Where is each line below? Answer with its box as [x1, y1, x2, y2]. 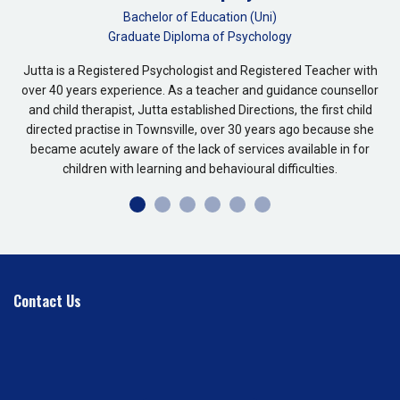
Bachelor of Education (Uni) [123, 10, 277, 25]
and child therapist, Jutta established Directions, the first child [28, 103, 372, 118]
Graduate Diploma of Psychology [108, 29, 292, 45]
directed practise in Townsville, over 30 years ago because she [26, 122, 374, 137]
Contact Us [13, 290, 81, 312]
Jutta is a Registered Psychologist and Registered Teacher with [22, 63, 378, 79]
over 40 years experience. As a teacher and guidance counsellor [21, 83, 379, 98]
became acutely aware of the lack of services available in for [30, 142, 370, 157]
